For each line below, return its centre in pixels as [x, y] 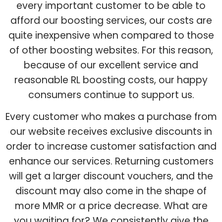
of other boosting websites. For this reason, [111, 51]
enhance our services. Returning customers [111, 161]
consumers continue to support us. [111, 95]
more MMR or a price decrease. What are [111, 206]
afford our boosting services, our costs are [111, 21]
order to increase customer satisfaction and [111, 146]
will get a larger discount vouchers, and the [111, 176]
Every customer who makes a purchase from [111, 116]
